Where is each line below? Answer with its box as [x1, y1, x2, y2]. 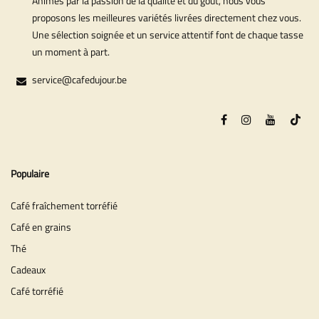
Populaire [11, 165, 49, 181]
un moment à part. [32, 43, 110, 59]
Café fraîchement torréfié [11, 197, 117, 213]
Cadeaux [11, 261, 46, 277]
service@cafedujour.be [32, 71, 127, 87]
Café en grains [11, 219, 71, 234]
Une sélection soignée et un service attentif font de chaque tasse [32, 26, 303, 42]
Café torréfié [11, 283, 63, 298]
